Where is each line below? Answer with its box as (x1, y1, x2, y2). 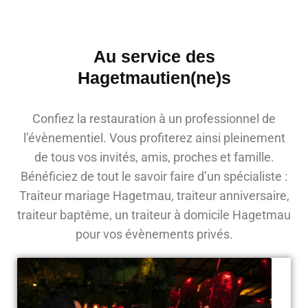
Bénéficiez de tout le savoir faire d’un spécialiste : (21, 169, 287, 184)
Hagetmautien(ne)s (77, 68, 231, 88)
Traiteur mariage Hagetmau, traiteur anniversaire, (19, 188, 289, 203)
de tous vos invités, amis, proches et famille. (34, 150, 274, 165)
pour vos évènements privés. (75, 227, 233, 242)
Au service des (93, 47, 215, 67)
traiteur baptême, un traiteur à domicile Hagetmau (17, 208, 291, 223)
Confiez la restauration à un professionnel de (32, 111, 276, 126)
